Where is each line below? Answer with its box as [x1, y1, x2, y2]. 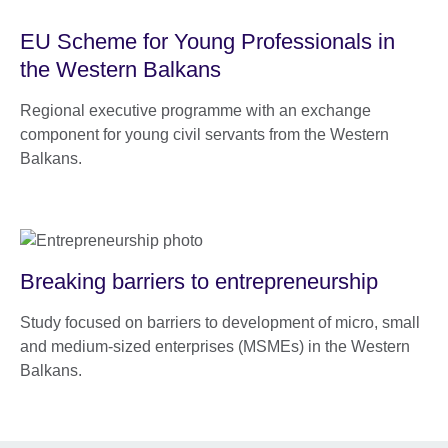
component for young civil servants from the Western [20, 125, 389, 143]
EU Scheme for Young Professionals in [20, 28, 395, 54]
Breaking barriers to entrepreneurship [20, 268, 378, 294]
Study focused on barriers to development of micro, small [20, 313, 420, 331]
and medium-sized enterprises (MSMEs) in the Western [20, 337, 410, 355]
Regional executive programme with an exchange [20, 101, 371, 119]
